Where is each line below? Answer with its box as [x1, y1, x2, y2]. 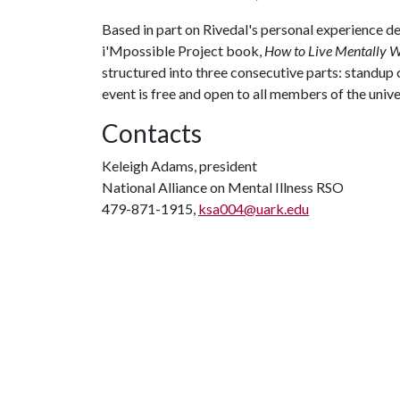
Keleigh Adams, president [102, 157, 257, 174]
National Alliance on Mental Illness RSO [102, 179, 344, 196]
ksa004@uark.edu [198, 200, 309, 217]
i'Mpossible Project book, [102, 42, 264, 59]
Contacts [102, 118, 202, 148]
